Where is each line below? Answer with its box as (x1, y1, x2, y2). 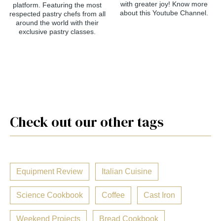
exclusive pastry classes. (19, 28, 96, 36)
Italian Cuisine (102, 167, 152, 176)
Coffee (102, 191, 125, 200)
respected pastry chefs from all (9, 10, 106, 18)
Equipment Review (16, 167, 83, 176)
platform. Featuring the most (13, 1, 102, 9)
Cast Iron (144, 191, 175, 200)
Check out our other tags (10, 112, 164, 132)
